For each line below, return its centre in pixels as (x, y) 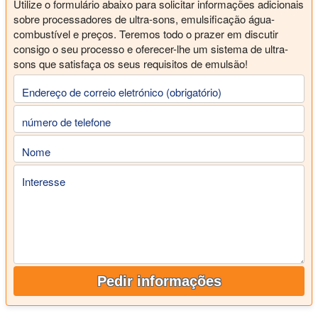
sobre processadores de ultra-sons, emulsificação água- (144, 19)
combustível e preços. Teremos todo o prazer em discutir (146, 34)
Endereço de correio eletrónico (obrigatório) (122, 92)
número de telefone (66, 122)
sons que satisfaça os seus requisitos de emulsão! (131, 64)
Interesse (44, 182)
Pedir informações (159, 281)
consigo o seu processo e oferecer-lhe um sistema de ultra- (151, 49)
